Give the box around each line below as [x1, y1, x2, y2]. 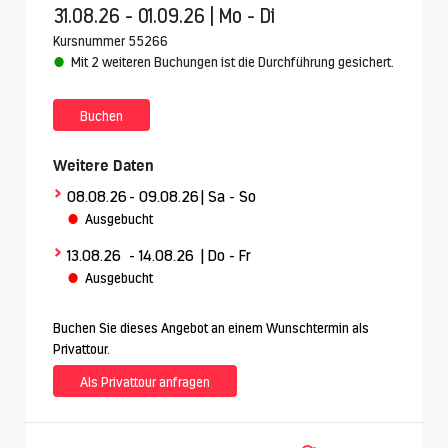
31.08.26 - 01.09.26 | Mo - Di [53, 4, 275, 29]
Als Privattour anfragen [80, 374, 210, 391]
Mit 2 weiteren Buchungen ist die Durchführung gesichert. [71, 54, 394, 71]
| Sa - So [201, 187, 256, 207]
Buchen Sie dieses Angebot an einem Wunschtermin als [53, 320, 369, 337]
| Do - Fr [201, 246, 251, 266]
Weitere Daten [53, 156, 154, 176]
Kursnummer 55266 [53, 33, 168, 50]
